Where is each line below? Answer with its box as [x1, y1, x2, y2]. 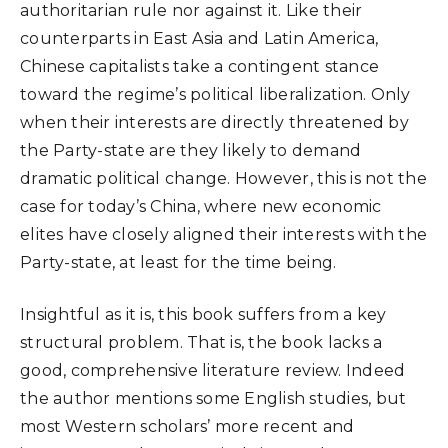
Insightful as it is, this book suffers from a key [20, 305, 387, 324]
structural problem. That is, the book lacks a [20, 333, 383, 352]
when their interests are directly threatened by [20, 113, 409, 132]
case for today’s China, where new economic [20, 197, 382, 216]
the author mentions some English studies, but [20, 389, 407, 408]
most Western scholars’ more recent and [20, 417, 355, 436]
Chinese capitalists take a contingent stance [20, 57, 379, 76]
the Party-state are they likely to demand [20, 141, 362, 160]
